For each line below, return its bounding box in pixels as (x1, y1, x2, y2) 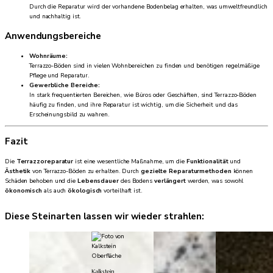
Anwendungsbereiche (5, 30, 101, 43)
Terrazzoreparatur (16, 157, 74, 166)
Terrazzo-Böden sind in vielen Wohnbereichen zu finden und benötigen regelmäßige (29, 61, 260, 70)
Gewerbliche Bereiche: (29, 80, 101, 90)
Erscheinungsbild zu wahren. (29, 110, 110, 119)
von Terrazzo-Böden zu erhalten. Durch (30, 166, 141, 175)
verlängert (154, 176, 186, 185)
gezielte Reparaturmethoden (140, 166, 232, 175)
